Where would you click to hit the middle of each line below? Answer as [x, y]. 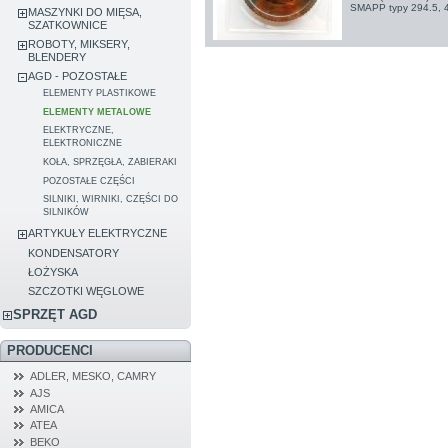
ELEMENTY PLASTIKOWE [100, 93]
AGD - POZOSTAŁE [78, 76]
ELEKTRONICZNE [83, 143]
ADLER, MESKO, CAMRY [92, 376]
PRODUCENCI [49, 351]
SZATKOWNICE [68, 24]
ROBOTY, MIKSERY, [79, 44]
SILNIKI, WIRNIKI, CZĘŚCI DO [111, 199]
